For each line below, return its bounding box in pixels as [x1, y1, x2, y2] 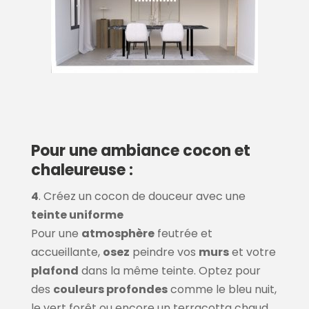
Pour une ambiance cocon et [30, 140, 250, 162]
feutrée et [154, 226, 212, 242]
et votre [228, 244, 276, 261]
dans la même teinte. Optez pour [78, 263, 261, 279]
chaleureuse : [30, 159, 133, 181]
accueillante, [30, 244, 103, 261]
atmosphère [81, 226, 154, 242]
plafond [30, 263, 79, 279]
